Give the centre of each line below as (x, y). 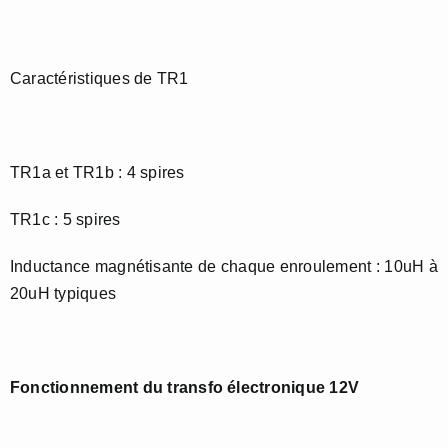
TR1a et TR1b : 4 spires (97, 173)
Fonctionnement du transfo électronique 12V (185, 388)
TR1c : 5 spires (65, 220)
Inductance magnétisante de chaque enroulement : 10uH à (224, 267)
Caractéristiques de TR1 (99, 79)
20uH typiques (63, 294)
